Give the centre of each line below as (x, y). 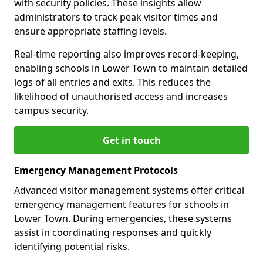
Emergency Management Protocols (96, 171)
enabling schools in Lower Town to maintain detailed (131, 68)
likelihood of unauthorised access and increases (121, 97)
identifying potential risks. (72, 247)
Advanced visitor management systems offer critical (129, 190)
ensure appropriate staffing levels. (90, 31)
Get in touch (131, 141)
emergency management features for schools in (122, 205)
